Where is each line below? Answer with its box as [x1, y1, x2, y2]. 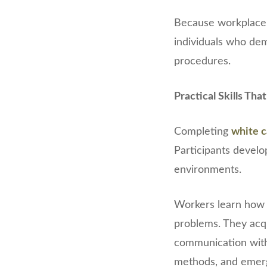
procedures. [174, 55, 231, 67]
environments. [174, 164, 241, 175]
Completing [174, 126, 231, 137]
